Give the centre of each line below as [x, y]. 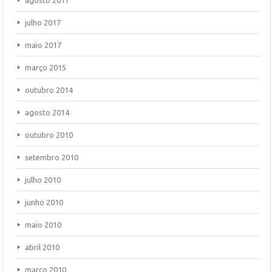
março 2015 [46, 67]
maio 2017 [43, 45]
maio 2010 [43, 225]
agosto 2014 [47, 112]
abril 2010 [42, 247]
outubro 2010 [49, 135]
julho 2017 [43, 22]
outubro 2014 [49, 90]
